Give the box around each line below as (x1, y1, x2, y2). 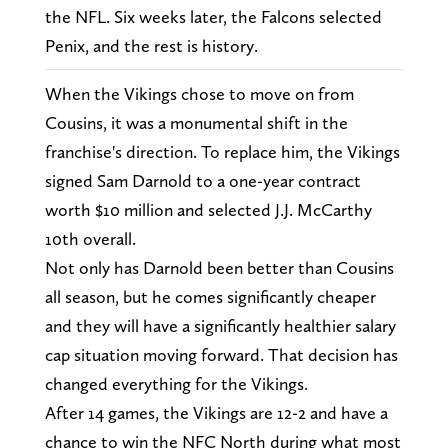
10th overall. (44, 228, 136, 250)
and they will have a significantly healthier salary (44, 315, 396, 337)
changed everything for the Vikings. (44, 373, 308, 395)
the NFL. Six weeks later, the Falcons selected (44, 6, 382, 28)
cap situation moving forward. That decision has (44, 344, 398, 366)
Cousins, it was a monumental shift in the (44, 112, 348, 134)
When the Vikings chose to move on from (44, 83, 354, 105)
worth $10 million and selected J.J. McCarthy (44, 199, 372, 221)
